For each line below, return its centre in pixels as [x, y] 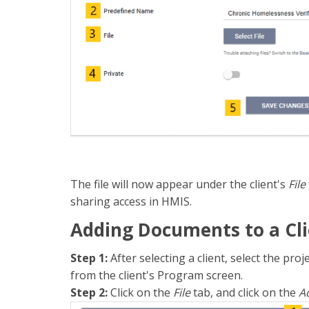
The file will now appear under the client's [179, 184]
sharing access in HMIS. [132, 201]
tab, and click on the [246, 292]
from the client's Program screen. [157, 275]
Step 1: [89, 258]
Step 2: [89, 292]
